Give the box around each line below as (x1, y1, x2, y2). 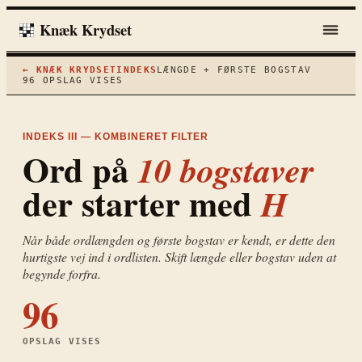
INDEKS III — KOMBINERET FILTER (23, 131, 208, 143)
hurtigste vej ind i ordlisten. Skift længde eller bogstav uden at (23, 248, 336, 266)
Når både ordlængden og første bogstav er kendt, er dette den (23, 231, 335, 249)
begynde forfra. (23, 265, 101, 283)
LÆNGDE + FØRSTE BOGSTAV (157, 65, 312, 76)
